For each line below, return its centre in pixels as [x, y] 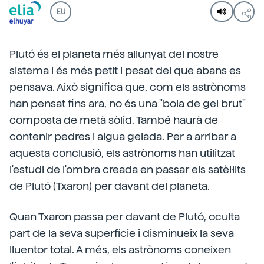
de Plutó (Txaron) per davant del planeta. [110, 186]
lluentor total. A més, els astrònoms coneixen [120, 250]
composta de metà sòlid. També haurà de [114, 120]
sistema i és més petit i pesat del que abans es [125, 70]
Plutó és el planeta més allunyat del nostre [114, 54]
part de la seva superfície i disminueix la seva [122, 233]
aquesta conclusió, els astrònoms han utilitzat [122, 153]
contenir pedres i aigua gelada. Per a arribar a [123, 136]
